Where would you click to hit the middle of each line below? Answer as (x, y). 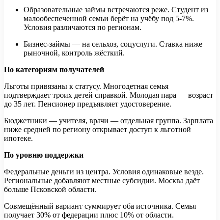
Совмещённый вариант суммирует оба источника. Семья (100, 206)
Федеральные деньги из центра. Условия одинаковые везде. (104, 172)
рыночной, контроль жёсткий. (74, 53)
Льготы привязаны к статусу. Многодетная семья (86, 86)
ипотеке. (18, 138)
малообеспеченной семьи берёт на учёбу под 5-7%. (109, 19)
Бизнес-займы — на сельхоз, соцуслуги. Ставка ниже (113, 44)
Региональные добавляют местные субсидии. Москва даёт (102, 181)
